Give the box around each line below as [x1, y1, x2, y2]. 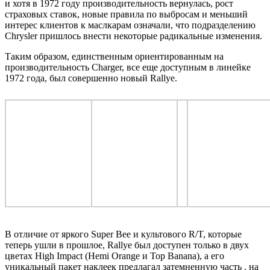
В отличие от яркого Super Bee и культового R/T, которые [5, 228, 242, 239]
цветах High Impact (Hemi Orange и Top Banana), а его [5, 250, 224, 261]
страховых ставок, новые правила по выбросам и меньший [5, 8, 248, 19]
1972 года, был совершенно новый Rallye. [5, 72, 177, 83]
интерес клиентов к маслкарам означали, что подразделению [5, 19, 256, 30]
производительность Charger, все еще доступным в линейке [5, 61, 251, 72]
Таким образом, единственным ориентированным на [5, 51, 224, 61]
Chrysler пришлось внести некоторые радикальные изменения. [5, 30, 262, 41]
